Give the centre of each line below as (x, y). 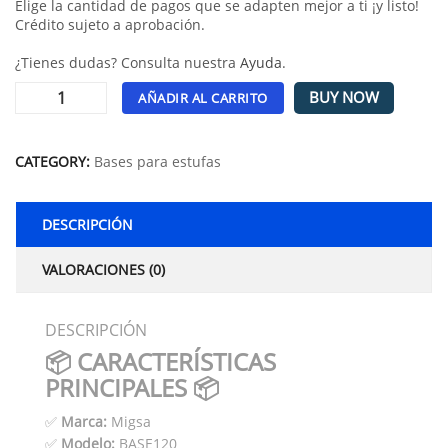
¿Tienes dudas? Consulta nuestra (127, 62)
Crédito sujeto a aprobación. (110, 24)
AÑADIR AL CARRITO (203, 97)
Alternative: (53, 133)
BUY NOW (343, 97)
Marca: (84, 421)
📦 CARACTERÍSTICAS (160, 361)
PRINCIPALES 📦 (132, 387)
